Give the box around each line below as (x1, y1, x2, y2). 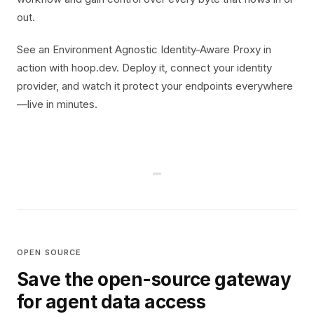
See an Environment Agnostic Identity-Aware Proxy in (17, 43, 271, 56)
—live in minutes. (17, 97, 97, 111)
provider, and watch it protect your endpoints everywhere (17, 79, 293, 93)
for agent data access (17, 291, 206, 313)
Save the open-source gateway (17, 268, 292, 290)
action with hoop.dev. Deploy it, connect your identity (17, 61, 272, 74)
